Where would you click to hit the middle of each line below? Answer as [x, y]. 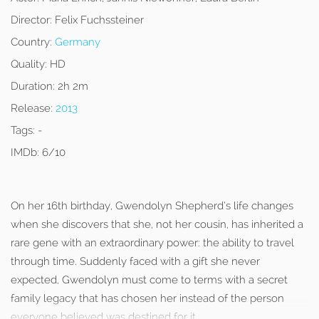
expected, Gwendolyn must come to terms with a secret [149, 280]
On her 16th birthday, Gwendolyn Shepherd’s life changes [152, 206]
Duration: [33, 86]
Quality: [29, 64]
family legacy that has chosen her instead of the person [147, 298]
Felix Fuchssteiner [98, 20]
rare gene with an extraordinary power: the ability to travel [152, 243]
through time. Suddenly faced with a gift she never [135, 261]
